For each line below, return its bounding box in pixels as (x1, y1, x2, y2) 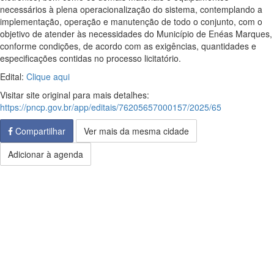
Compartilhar (13, 125, 65, 137)
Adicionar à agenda (8, 148, 83, 160)
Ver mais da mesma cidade (84, 125, 189, 137)
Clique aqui (26, 70, 70, 83)
